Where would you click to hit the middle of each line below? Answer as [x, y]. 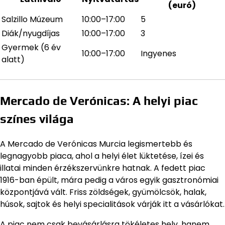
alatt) [13, 59]
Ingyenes [158, 53]
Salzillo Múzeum [32, 19]
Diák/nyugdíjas [31, 33]
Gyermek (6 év [31, 47]
